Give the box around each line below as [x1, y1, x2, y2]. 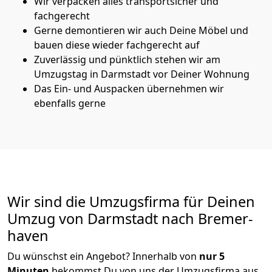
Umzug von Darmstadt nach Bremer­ [7, 208, 253, 228]
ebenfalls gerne [34, 96, 106, 110]
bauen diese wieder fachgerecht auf [34, 38, 200, 52]
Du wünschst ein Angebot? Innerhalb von [7, 249, 197, 263]
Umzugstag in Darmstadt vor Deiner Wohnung [34, 67, 250, 81]
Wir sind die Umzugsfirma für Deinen [7, 191, 255, 211]
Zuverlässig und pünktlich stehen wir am [34, 52, 220, 66]
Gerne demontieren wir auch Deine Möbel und [34, 23, 248, 37]
